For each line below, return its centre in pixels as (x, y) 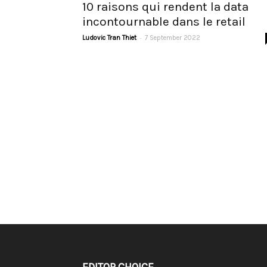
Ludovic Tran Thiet (109, 38)
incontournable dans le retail (164, 21)
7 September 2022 (173, 38)
